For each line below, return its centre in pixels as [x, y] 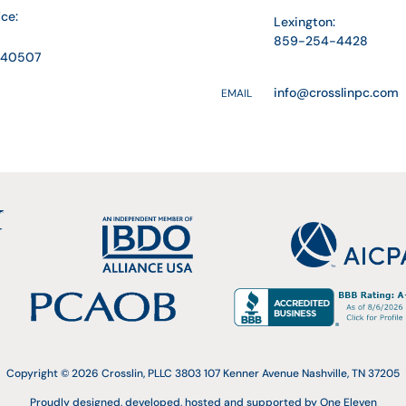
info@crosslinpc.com [336, 92]
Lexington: [304, 21]
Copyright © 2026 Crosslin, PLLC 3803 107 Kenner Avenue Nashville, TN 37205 [203, 373]
